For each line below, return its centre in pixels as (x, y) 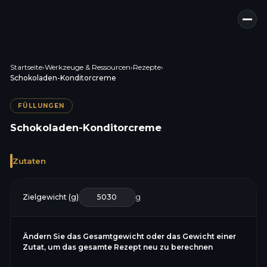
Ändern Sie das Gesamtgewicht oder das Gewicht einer (129, 236)
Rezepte (147, 67)
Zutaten (29, 161)
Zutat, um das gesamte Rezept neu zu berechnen (117, 247)
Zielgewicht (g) (50, 197)
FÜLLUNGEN (41, 106)
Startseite (26, 67)
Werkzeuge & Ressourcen (87, 67)
